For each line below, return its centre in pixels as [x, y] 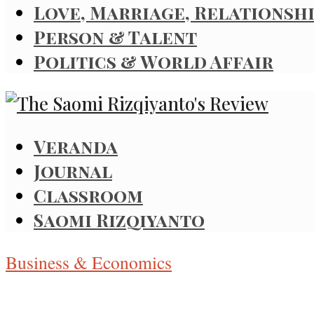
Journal [73, 170]
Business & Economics [89, 262]
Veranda [76, 145]
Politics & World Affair [153, 61]
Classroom [88, 194]
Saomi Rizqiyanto [119, 219]
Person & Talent [115, 36]
